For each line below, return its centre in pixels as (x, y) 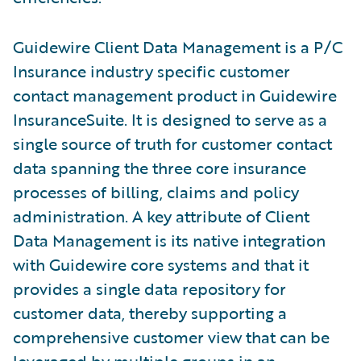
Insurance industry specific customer (151, 71)
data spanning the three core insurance (160, 168)
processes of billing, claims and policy (156, 192)
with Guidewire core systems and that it (161, 264)
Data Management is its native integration (169, 240)
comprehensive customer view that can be (171, 337)
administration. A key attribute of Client (161, 216)
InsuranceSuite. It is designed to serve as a (170, 119)
